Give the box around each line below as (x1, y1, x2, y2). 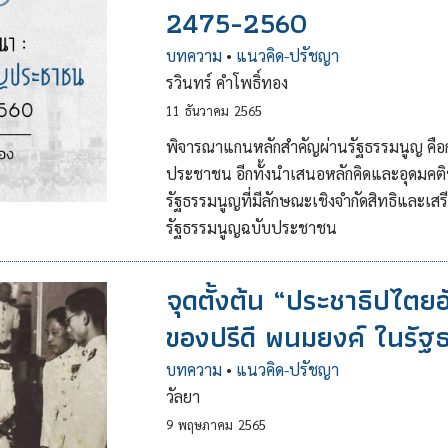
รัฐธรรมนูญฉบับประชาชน (165, 217, 337, 238)
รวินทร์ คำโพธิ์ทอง (165, 72, 288, 93)
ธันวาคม (184, 102, 229, 119)
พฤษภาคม (177, 416, 233, 433)
